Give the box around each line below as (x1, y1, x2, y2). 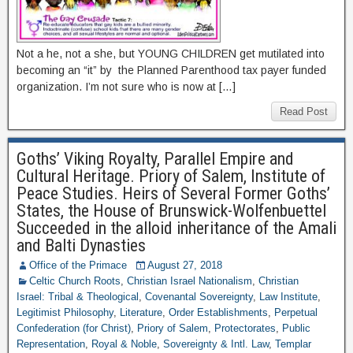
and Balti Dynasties (17, 236, 146, 255)
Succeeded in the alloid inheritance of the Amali (17, 218, 336, 238)
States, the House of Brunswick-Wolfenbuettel (17, 201, 326, 221)
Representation (17, 338, 85, 350)
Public (282, 322, 310, 334)
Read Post (280, 106, 328, 117)
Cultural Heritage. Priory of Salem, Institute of (17, 166, 325, 186)
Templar (275, 338, 311, 350)
